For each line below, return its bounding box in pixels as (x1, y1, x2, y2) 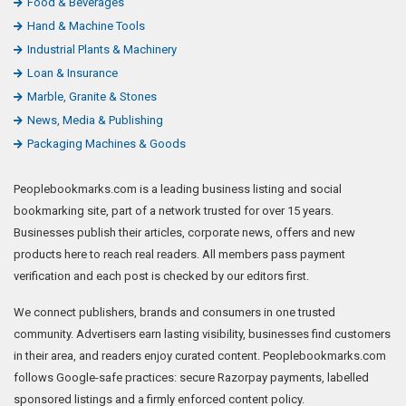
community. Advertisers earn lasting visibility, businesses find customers (14, 326, 391, 341)
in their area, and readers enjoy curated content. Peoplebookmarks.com (14, 348, 386, 362)
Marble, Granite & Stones (27, 89, 157, 103)
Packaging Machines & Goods (27, 136, 186, 150)
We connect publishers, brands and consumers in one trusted (14, 304, 335, 319)
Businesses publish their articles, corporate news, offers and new (14, 225, 355, 239)
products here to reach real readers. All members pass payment (14, 246, 345, 261)
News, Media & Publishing (27, 112, 163, 127)
